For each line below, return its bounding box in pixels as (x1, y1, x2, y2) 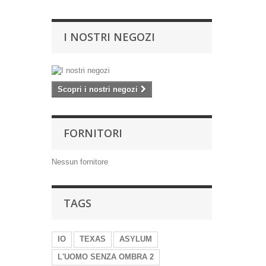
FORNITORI (64, 126, 122, 140)
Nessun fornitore (52, 157, 108, 166)
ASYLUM (119, 235, 152, 243)
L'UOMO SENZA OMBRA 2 (58, 252, 154, 261)
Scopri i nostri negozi (58, 85, 138, 94)
